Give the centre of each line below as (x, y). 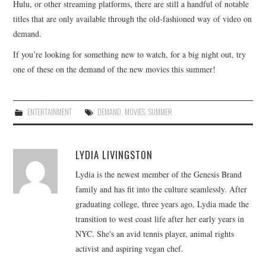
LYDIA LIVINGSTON (114, 155)
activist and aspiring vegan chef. (130, 249)
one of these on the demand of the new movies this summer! (115, 69)
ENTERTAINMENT (49, 112)
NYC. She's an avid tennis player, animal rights (155, 234)
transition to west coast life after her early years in (160, 219)
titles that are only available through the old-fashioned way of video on (133, 19)
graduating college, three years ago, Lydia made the (162, 204)
